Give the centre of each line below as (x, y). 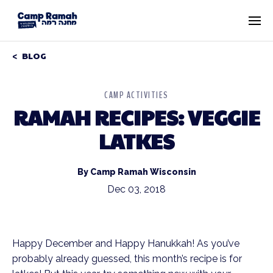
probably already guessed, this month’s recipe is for (127, 259)
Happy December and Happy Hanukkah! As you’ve (126, 243)
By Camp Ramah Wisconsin (136, 172)
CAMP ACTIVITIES (136, 95)
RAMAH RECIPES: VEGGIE (136, 117)
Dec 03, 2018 (136, 189)
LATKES (136, 141)
